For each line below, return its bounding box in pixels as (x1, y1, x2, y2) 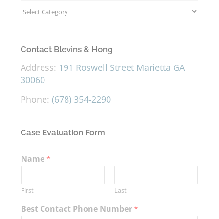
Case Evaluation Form (20, 128, 105, 138)
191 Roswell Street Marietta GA (58, 62, 185, 74)
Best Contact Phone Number (21, 203, 134, 215)
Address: (20, 62, 59, 74)
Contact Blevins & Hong (20, 44, 113, 55)
